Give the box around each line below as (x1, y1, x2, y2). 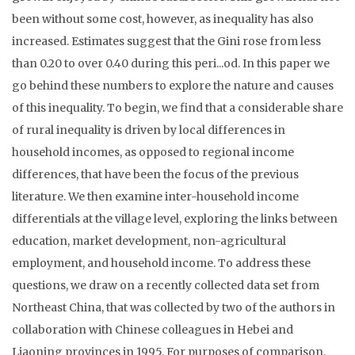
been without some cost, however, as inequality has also (12, 11, 314, 26)
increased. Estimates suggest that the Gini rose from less (12, 33, 321, 48)
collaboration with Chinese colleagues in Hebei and (12, 322, 293, 337)
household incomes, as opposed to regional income (12, 144, 294, 159)
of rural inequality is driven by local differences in (12, 122, 285, 137)
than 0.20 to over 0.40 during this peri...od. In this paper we (12, 55, 330, 71)
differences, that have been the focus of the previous (12, 166, 299, 181)
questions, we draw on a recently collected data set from (12, 277, 319, 292)
